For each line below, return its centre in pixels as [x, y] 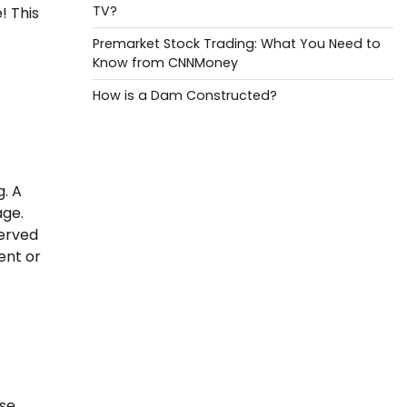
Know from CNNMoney [165, 63]
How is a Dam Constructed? [184, 95]
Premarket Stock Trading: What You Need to [236, 44]
